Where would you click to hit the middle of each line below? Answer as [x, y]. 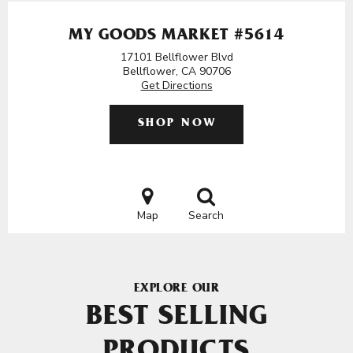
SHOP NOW [177, 124]
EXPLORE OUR [176, 289]
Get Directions [176, 85]
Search [206, 216]
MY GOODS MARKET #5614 [176, 37]
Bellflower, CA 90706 [176, 71]
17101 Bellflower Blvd [176, 57]
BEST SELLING [176, 319]
